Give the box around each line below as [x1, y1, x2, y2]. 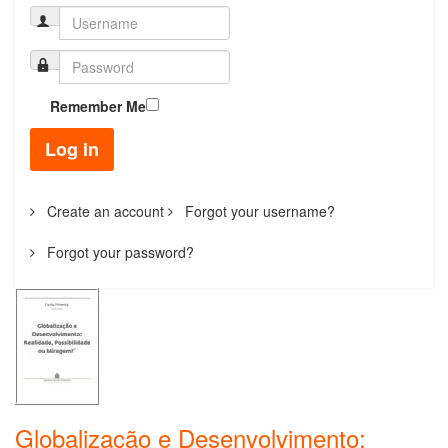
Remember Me [50, 95, 146, 116]
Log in [45, 135, 99, 162]
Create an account [43, 200, 164, 221]
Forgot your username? [181, 200, 335, 221]
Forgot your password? [43, 241, 194, 262]
